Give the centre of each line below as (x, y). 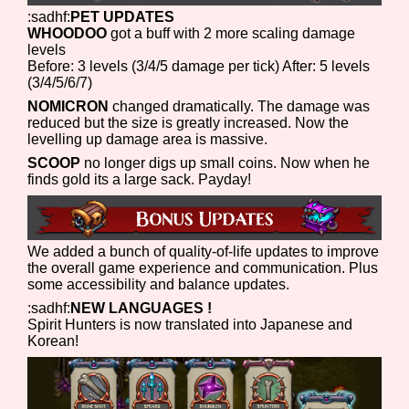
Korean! (53, 341)
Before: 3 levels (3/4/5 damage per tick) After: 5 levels (199, 67)
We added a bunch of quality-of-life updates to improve (204, 252)
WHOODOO (68, 34)
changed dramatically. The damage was (240, 107)
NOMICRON (68, 107)
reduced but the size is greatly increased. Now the (189, 123)
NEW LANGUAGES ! (142, 309)
